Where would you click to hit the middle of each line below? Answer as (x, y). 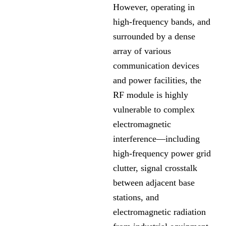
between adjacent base (154, 183)
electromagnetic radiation (159, 212)
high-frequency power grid (162, 154)
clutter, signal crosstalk (155, 168)
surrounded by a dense (154, 37)
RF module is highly (151, 95)
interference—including (156, 139)
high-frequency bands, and (162, 22)
